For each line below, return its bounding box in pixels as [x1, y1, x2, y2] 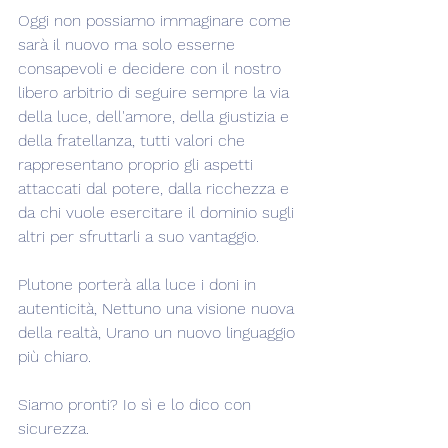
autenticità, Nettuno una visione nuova [18, 299, 299, 318]
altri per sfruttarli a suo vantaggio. [18, 227, 259, 246]
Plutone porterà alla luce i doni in [18, 275, 261, 294]
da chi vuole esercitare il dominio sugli [18, 203, 299, 222]
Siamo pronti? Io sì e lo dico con [18, 395, 256, 414]
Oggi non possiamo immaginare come [18, 11, 296, 30]
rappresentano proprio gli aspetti [18, 155, 258, 174]
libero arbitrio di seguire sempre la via [18, 83, 294, 102]
